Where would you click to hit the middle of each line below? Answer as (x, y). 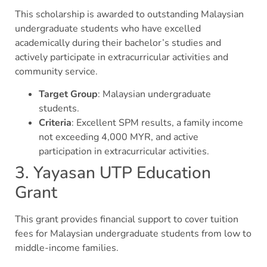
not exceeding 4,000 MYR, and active (119, 137)
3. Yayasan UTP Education (113, 173)
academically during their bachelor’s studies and (118, 43)
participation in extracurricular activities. (124, 152)
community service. (56, 71)
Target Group (68, 94)
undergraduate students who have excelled (108, 28)
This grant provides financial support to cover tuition (127, 220)
